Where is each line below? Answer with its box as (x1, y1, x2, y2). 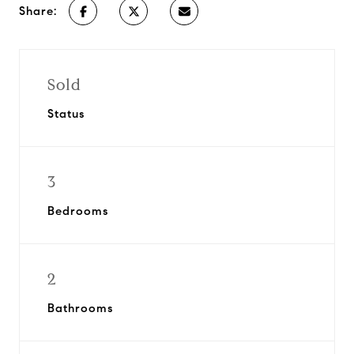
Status (47, 107, 85, 121)
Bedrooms (47, 204, 108, 218)
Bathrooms (47, 301, 113, 315)
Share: (19, 4, 57, 18)
